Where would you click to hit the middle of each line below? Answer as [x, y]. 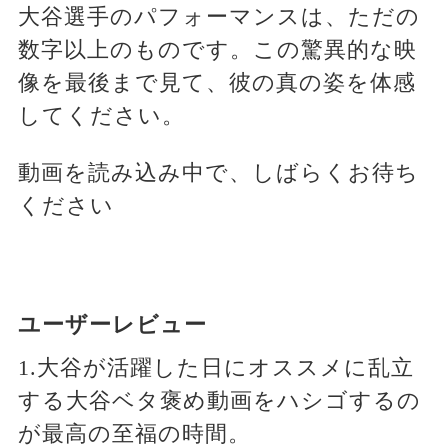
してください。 [101, 116]
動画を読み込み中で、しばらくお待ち [218, 173]
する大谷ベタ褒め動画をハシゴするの [219, 401]
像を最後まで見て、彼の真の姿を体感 [216, 83]
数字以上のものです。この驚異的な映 [217, 50]
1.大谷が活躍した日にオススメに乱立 [215, 368]
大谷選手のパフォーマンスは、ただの [218, 17]
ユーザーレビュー [112, 325]
